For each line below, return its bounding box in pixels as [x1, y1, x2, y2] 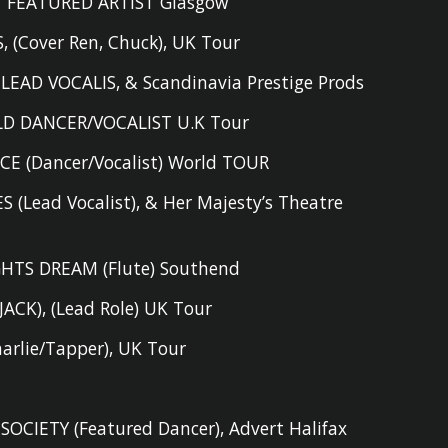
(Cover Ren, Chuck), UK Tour [13, 30, 241, 54]
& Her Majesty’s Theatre [145, 190, 344, 214]
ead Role [65, 296, 135, 320]
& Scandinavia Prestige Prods [125, 70, 365, 94]
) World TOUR [158, 150, 270, 174]
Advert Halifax [229, 416, 348, 440]
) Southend [150, 256, 241, 280]
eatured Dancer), [88, 416, 230, 440]
